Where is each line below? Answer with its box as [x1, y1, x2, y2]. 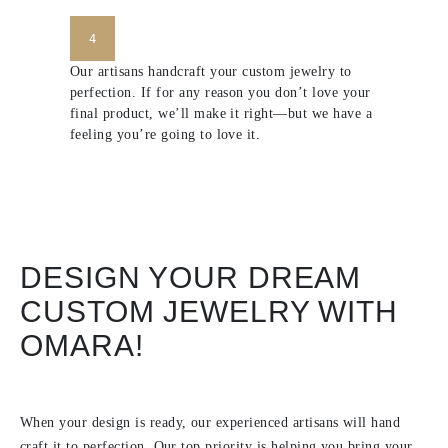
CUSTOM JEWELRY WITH [20, 295, 399, 328]
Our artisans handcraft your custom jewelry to [70, 64, 352, 79]
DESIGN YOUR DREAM [20, 261, 362, 294]
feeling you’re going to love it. [70, 127, 261, 142]
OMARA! [20, 329, 144, 362]
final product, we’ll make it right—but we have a [70, 106, 373, 121]
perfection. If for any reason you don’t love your [70, 85, 371, 100]
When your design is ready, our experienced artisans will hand [20, 415, 401, 430]
